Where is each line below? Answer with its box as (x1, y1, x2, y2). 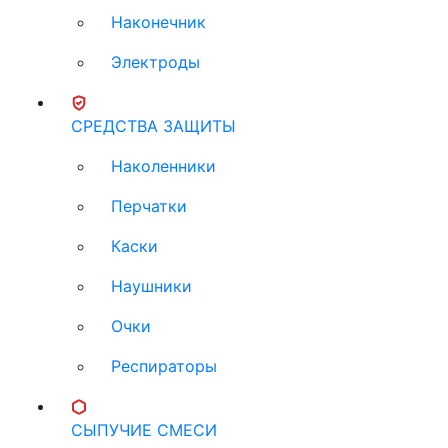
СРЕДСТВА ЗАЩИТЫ (71, 115, 236, 136)
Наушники (111, 275, 192, 296)
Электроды (111, 51, 200, 72)
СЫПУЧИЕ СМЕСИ (71, 419, 217, 440)
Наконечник (111, 11, 206, 32)
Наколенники (111, 155, 216, 176)
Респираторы (111, 355, 217, 376)
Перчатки (111, 195, 187, 216)
